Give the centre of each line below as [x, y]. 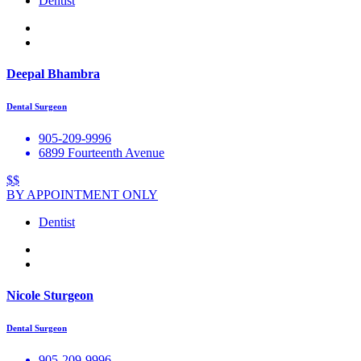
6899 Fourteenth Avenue [102, 153]
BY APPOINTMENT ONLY [82, 195]
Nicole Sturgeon [50, 296]
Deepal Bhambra [53, 74]
